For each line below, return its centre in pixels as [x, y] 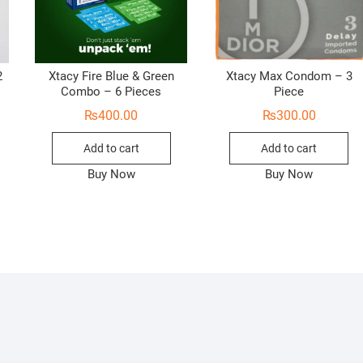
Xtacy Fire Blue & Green [111, 77]
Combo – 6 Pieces [111, 92]
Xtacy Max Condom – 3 [289, 77]
